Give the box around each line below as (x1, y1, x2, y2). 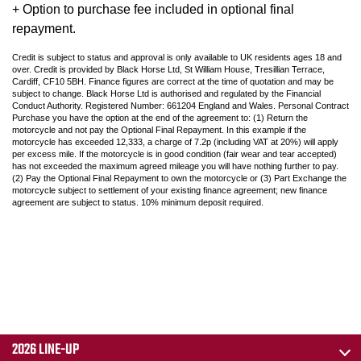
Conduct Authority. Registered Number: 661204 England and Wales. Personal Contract (12, 101, 349, 111)
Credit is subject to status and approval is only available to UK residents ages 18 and (12, 52, 342, 63)
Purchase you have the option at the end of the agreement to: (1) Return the (12, 113, 308, 123)
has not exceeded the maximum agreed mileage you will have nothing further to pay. (12, 161, 338, 172)
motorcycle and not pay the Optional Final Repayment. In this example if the (12, 125, 306, 135)
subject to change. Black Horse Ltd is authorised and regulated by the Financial (12, 89, 321, 99)
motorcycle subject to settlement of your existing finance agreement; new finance (12, 185, 327, 196)
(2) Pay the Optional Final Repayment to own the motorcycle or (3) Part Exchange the (12, 173, 346, 184)
